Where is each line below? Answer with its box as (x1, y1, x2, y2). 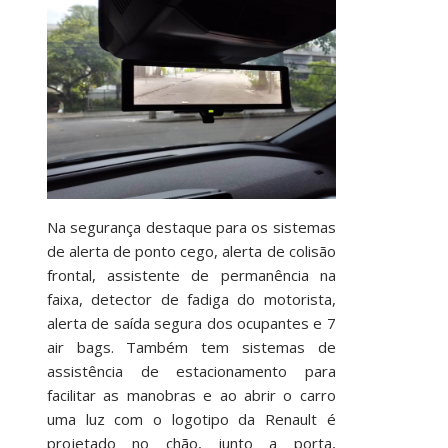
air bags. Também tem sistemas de (46, 337, 336, 358)
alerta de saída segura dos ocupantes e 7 (46, 313, 336, 334)
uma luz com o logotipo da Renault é (46, 409, 336, 430)
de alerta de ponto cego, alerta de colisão (46, 241, 336, 262)
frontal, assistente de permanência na (46, 265, 336, 286)
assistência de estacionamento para (46, 361, 336, 382)
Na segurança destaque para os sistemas (46, 217, 336, 238)
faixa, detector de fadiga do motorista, (46, 289, 336, 310)
